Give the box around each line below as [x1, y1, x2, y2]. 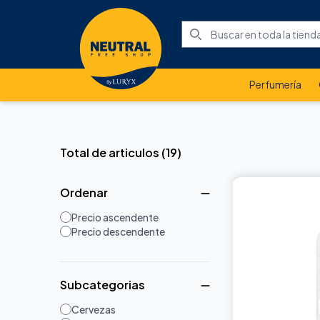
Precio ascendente [71, 211, 159, 224]
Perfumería [249, 78, 301, 91]
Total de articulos [60, 145, 159, 160]
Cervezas [71, 303, 116, 316]
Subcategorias [60, 277, 145, 292]
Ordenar [60, 185, 108, 200]
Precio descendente [71, 225, 165, 238]
